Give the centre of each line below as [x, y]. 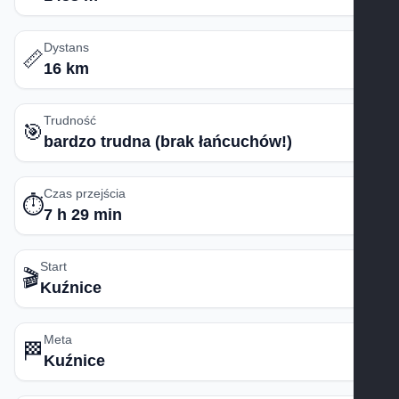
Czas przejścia [85, 193]
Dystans [66, 47]
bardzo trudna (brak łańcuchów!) [168, 142]
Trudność [70, 120]
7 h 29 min [83, 215]
